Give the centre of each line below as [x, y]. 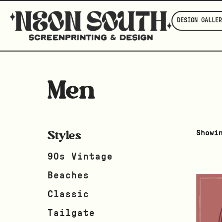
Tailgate [71, 214]
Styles [64, 135]
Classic [68, 194]
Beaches [68, 175]
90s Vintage [80, 157]
